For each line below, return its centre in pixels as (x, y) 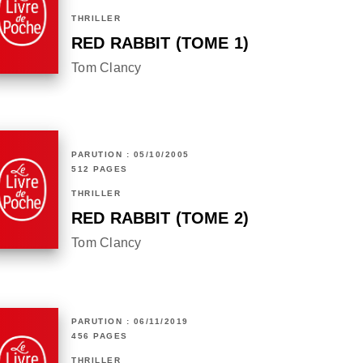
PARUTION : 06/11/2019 (130, 322)
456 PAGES (100, 336)
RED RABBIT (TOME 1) (160, 43)
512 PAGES (100, 169)
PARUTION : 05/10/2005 (130, 155)
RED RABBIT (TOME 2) (160, 218)
